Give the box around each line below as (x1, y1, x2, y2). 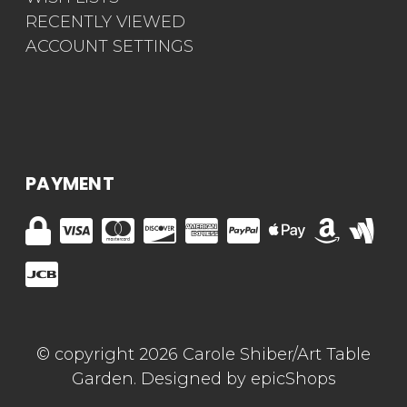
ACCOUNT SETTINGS (25, 36, 194, 57)
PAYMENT (25, 171, 114, 197)
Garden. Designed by (71, 369, 251, 390)
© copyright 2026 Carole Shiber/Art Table (36, 344, 371, 365)
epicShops (250, 369, 336, 390)
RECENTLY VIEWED (25, 12, 185, 33)
